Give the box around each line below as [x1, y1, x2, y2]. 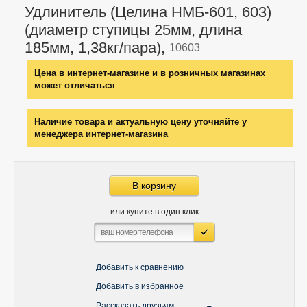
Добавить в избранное [96, 282, 184, 291]
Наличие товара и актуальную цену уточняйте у [34, 116, 247, 127]
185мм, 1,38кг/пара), [25, 39, 169, 56]
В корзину [132, 180, 176, 191]
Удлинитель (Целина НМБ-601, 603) [25, 3, 271, 21]
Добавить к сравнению [96, 262, 184, 272]
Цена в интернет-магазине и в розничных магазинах [34, 68, 265, 78]
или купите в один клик [110, 207, 199, 217]
